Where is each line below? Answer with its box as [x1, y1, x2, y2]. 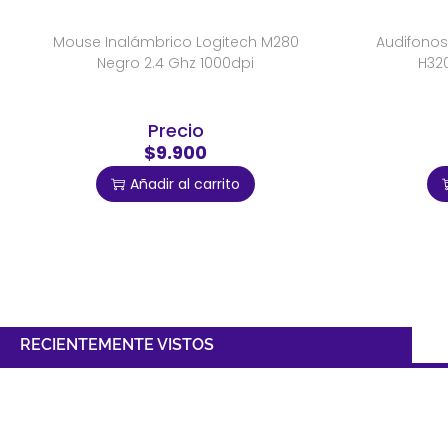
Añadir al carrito [130, 174, 240, 195]
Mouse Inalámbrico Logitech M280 [52, 32, 299, 53]
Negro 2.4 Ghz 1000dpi [97, 53, 254, 74]
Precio [147, 118, 204, 144]
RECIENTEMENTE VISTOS [20, 335, 214, 355]
